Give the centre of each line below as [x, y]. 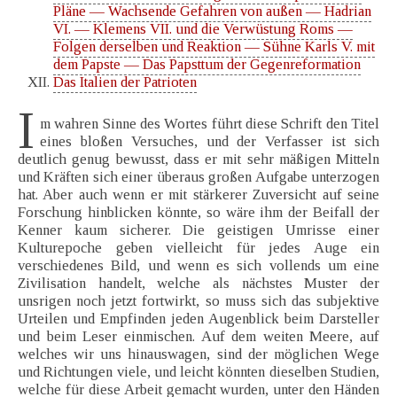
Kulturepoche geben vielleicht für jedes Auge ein [198, 248]
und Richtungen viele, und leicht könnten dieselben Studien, [198, 372]
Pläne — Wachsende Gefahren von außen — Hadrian [212, 12]
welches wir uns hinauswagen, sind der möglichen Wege [198, 354]
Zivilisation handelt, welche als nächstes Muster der [198, 284]
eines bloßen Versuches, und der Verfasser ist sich [210, 142]
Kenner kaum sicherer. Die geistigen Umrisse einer [198, 230]
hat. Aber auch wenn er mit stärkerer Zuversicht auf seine [198, 195]
